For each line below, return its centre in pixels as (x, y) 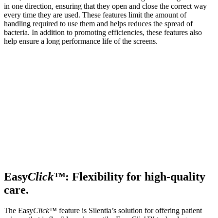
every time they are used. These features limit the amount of (95, 15)
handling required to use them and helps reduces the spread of (98, 24)
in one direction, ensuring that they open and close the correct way (105, 6)
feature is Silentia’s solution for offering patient (129, 210)
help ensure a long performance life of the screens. (81, 41)
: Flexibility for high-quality (135, 176)
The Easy (18, 210)
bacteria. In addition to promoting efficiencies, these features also (103, 33)
